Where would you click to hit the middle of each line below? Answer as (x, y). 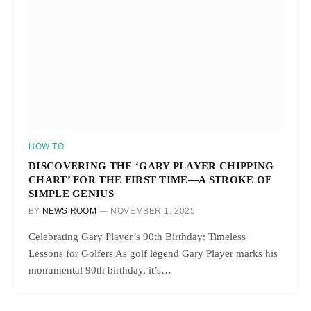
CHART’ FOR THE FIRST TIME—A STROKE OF (150, 179)
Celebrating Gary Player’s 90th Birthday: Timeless (137, 236)
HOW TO (47, 146)
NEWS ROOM (69, 211)
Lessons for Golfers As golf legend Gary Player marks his (153, 253)
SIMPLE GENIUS (72, 193)
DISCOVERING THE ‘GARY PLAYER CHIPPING (151, 165)
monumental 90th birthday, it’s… (100, 270)
